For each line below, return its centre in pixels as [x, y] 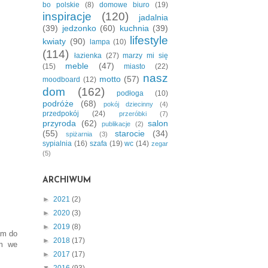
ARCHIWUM [67, 180]
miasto [135, 66]
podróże [58, 103]
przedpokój [61, 113]
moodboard [61, 79]
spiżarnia [79, 134]
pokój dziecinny [128, 104]
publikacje [116, 124]
